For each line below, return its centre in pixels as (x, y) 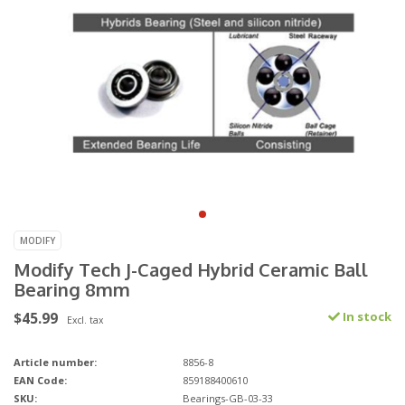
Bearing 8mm (72, 290)
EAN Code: (40, 381)
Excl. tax (85, 320)
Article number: (55, 363)
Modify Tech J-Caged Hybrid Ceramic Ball (191, 270)
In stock (366, 317)
